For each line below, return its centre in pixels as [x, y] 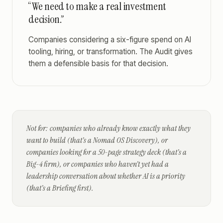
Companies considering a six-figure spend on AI [110, 40]
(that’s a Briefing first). [60, 188]
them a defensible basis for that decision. [98, 63]
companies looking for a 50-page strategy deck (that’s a [107, 152]
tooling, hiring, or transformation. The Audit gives [111, 52]
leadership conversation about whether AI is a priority [106, 176]
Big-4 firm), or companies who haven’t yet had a [98, 164]
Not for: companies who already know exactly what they [109, 128]
